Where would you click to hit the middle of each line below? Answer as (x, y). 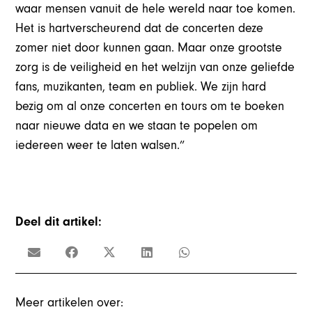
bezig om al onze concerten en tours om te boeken (150, 107)
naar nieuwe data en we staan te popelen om (137, 126)
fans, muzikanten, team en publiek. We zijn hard (141, 87)
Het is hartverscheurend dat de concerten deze (140, 29)
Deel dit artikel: (59, 222)
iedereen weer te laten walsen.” (100, 146)
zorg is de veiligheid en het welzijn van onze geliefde (155, 68)
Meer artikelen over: (70, 302)
